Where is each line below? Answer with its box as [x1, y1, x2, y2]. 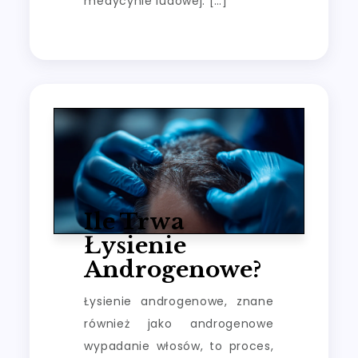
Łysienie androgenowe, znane [84, 292, 274, 309]
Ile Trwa [84, 207, 185, 236]
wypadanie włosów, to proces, [84, 337, 274, 354]
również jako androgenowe [84, 315, 274, 332]
